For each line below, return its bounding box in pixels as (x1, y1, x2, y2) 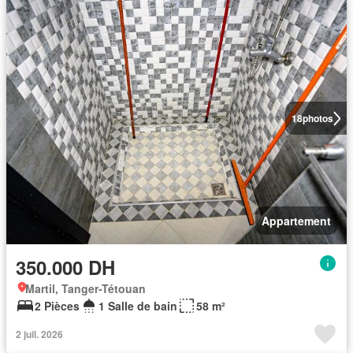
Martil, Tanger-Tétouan (25, 281, 146, 297)
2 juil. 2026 (16, 327, 63, 342)
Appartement (262, 213, 331, 229)
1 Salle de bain (98, 298, 177, 314)
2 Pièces (35, 298, 80, 314)
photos (302, 111, 333, 126)
